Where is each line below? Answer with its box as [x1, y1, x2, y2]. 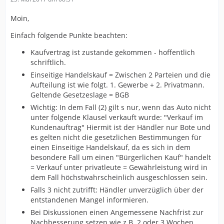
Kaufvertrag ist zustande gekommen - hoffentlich [30, 47, 195, 57]
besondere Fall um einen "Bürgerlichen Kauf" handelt [30, 152, 211, 162]
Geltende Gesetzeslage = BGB [30, 89, 129, 99]
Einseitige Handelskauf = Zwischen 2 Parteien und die [30, 69, 210, 79]
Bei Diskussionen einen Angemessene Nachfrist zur [30, 207, 203, 217]
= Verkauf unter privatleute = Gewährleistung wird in [30, 162, 207, 172]
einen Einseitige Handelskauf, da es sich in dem [30, 142, 190, 152]
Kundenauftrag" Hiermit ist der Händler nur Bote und [30, 122, 210, 132]
